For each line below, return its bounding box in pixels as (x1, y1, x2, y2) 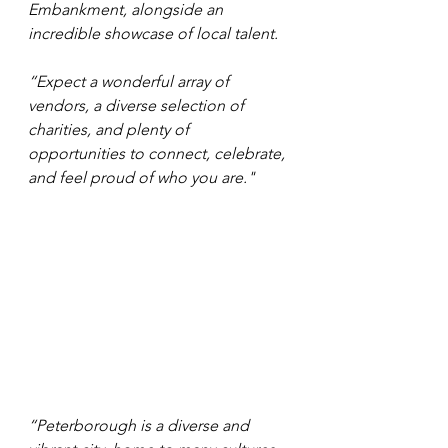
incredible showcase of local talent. (28, 23, 278, 43)
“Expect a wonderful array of (28, 71, 233, 91)
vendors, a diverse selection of (28, 95, 248, 115)
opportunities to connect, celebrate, (28, 143, 289, 163)
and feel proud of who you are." (28, 167, 255, 187)
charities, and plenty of (28, 119, 193, 139)
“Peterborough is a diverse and (28, 415, 253, 435)
